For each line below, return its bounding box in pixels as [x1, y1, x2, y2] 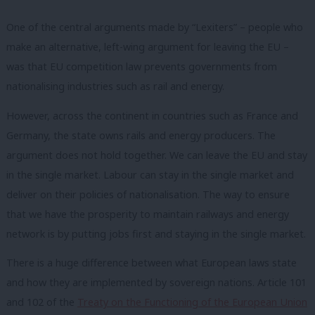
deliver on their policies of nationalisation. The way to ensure [6, 187, 290, 201]
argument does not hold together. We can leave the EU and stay [6, 148, 307, 162]
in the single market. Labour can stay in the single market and [6, 167, 294, 181]
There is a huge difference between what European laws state [6, 256, 297, 270]
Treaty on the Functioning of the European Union [77, 295, 307, 309]
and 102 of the [6, 295, 77, 309]
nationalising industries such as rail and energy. [6, 79, 224, 94]
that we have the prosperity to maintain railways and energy [6, 207, 289, 221]
